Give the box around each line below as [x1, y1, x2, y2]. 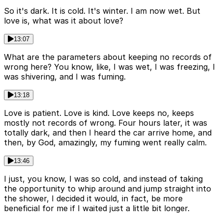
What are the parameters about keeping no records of [4, 52, 212, 62]
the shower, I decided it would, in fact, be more [4, 193, 183, 204]
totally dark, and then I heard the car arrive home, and [4, 128, 212, 138]
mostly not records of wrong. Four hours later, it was [4, 118, 207, 128]
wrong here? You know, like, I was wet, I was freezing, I [4, 62, 215, 72]
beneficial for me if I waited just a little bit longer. [4, 203, 190, 214]
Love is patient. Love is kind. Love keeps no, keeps [4, 108, 194, 118]
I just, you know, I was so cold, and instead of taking [4, 174, 203, 184]
